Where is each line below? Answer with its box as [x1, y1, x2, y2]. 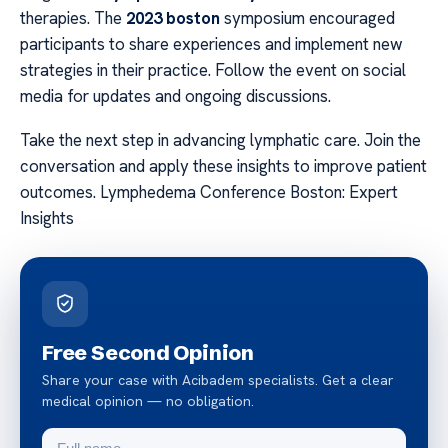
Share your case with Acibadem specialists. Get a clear [42, 371, 394, 390]
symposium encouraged [220, 6, 395, 29]
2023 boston [126, 6, 220, 29]
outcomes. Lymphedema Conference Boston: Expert [20, 181, 398, 204]
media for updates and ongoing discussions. [20, 84, 331, 107]
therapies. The [20, 6, 126, 29]
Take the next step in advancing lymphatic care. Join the [20, 129, 421, 152]
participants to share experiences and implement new [20, 32, 403, 55]
